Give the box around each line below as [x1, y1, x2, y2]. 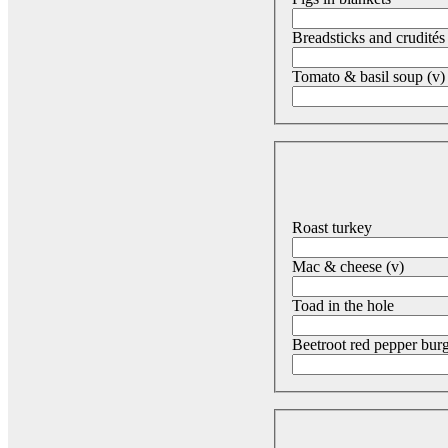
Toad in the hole [292, 296, 394, 314]
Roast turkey [292, 218, 372, 236]
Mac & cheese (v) [292, 257, 404, 275]
